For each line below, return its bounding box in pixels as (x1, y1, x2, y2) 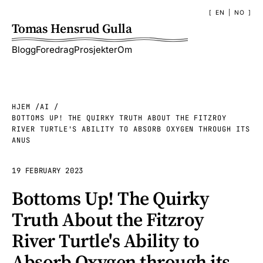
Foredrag (36, 44, 74, 56)
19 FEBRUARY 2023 (12, 166, 83, 176)
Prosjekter (74, 44, 117, 56)
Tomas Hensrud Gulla (12, 20, 132, 37)
